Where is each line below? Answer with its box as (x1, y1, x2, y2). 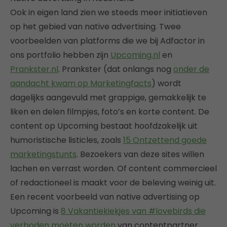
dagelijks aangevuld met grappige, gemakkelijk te (10, 92, 206, 104)
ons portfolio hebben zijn (10, 49, 110, 61)
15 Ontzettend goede (123, 134, 207, 146)
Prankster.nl (10, 63, 58, 75)
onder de (173, 63, 209, 75)
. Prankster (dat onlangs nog (58, 63, 173, 75)
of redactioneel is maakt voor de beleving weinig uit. (10, 177, 216, 189)
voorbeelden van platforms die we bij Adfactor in (10, 35, 205, 47)
